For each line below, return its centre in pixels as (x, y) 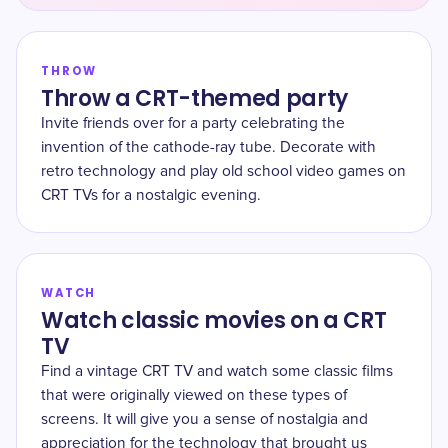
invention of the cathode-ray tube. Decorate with (208, 147)
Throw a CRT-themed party (195, 98)
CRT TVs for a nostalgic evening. (151, 195)
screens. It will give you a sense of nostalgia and (204, 419)
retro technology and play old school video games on (223, 171)
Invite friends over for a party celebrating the (193, 123)
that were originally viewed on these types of (194, 395)
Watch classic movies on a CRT (214, 320)
